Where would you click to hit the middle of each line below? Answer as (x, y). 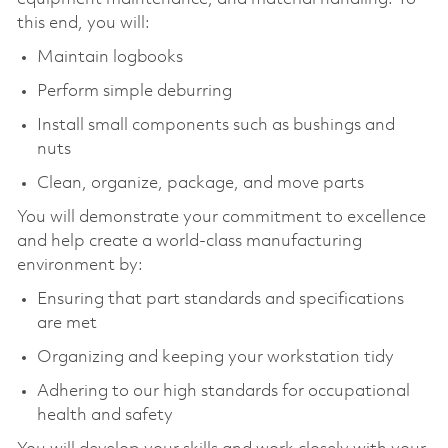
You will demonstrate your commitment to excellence (221, 217)
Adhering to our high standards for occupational (223, 391)
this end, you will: (83, 23)
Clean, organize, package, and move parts (200, 183)
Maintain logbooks (109, 57)
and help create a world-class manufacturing (189, 241)
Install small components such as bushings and (215, 125)
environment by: (79, 265)
